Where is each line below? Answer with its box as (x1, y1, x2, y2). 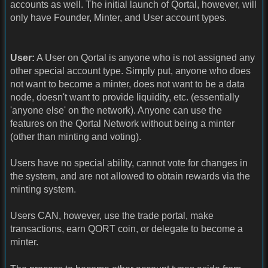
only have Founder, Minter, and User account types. (10, 13, 227, 23)
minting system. (10, 184, 76, 195)
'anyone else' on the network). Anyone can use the (10, 105, 222, 115)
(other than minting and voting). (10, 131, 141, 142)
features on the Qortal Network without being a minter (10, 118, 234, 129)
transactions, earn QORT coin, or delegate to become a (10, 224, 243, 234)
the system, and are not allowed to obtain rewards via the (10, 171, 250, 182)
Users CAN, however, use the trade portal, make (10, 211, 214, 221)
